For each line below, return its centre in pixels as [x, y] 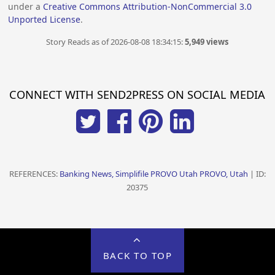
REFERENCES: [34, 174]
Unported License [45, 19]
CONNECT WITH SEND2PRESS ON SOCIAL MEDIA [137, 95]
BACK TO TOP [137, 255]
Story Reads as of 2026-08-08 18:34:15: [116, 42]
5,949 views [207, 42]
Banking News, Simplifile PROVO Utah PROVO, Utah [153, 174]
